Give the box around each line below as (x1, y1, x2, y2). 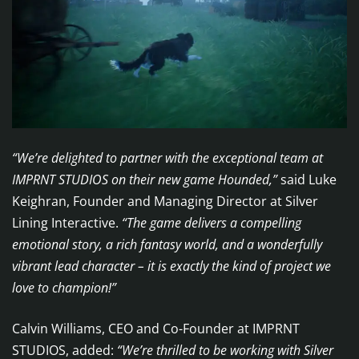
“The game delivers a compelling (119, 214, 301, 232)
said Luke (280, 171, 337, 189)
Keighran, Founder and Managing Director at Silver (12, 192, 318, 211)
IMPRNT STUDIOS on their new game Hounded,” (12, 171, 280, 189)
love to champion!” (12, 279, 116, 297)
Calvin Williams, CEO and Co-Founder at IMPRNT (12, 320, 300, 338)
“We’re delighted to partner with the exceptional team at (12, 149, 323, 167)
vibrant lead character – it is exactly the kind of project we (12, 257, 331, 276)
